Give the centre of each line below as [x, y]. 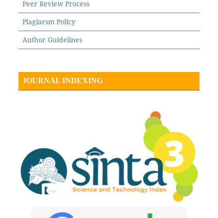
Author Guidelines [52, 40]
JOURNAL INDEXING [62, 81]
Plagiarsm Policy [49, 22]
